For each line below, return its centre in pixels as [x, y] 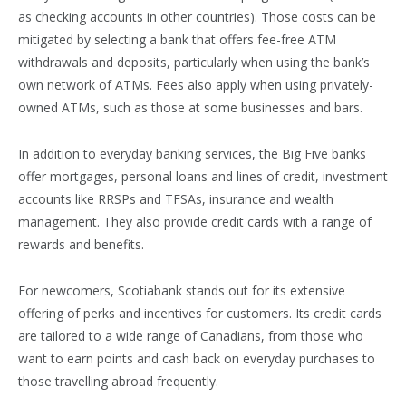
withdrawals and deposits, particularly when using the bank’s [194, 63]
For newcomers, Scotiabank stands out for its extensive [182, 291]
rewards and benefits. [81, 245]
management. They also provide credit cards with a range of [195, 222]
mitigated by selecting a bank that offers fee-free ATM [177, 40]
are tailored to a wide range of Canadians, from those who [191, 336]
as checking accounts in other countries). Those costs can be [197, 17]
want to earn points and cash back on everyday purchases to [197, 359]
